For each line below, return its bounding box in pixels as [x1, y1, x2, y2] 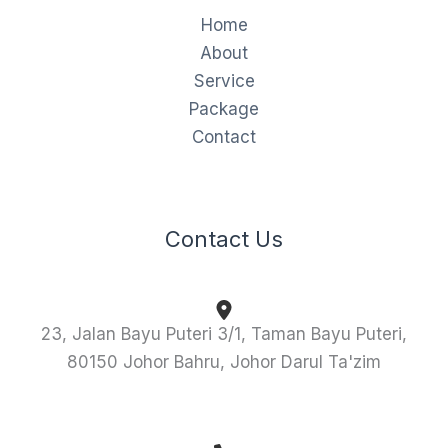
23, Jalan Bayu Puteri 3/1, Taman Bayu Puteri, [41, 324, 407, 345]
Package [189, 98, 259, 119]
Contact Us [165, 225, 283, 252]
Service [193, 70, 255, 91]
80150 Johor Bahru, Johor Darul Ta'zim [67, 352, 381, 373]
